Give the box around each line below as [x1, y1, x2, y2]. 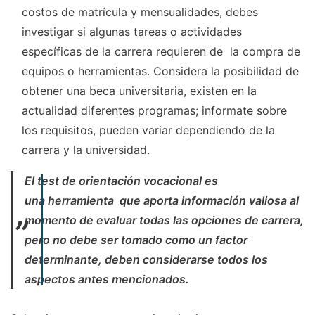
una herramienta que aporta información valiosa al [25, 193, 299, 207]
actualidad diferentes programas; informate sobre [22, 103, 287, 117]
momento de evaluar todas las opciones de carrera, [25, 212, 304, 227]
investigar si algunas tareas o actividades [22, 24, 242, 39]
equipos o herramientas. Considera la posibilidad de [22, 63, 299, 78]
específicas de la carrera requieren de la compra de [22, 44, 300, 58]
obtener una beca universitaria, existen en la [22, 83, 257, 98]
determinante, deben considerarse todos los [25, 252, 268, 266]
